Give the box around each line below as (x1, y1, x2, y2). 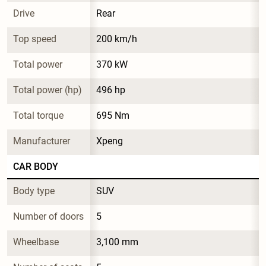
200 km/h (96, 33, 137, 45)
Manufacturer (13, 135, 70, 147)
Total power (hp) (13, 84, 82, 96)
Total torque (13, 109, 64, 121)
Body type (13, 185, 55, 197)
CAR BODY (13, 160, 58, 172)
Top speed (13, 33, 56, 45)
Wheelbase (13, 236, 59, 248)
